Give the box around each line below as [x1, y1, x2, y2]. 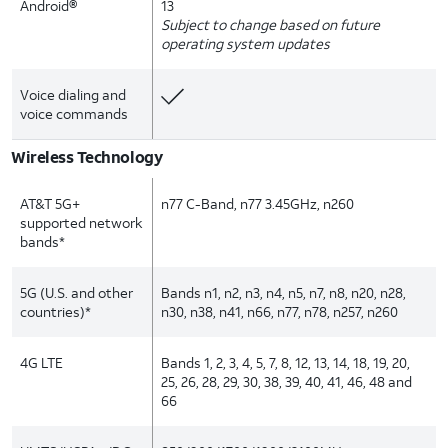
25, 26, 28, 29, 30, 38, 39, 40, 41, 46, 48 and [161, 372, 413, 391]
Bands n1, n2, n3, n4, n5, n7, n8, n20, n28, [161, 283, 407, 302]
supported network [20, 213, 142, 232]
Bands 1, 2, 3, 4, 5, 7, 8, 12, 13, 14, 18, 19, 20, [161, 353, 411, 372]
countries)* [20, 302, 91, 321]
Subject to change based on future [161, 15, 381, 34]
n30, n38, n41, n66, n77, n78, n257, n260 [161, 302, 399, 321]
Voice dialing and [20, 85, 126, 104]
